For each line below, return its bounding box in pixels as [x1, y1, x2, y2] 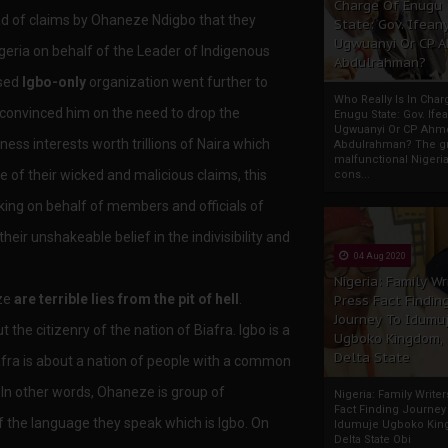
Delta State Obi [334, 433, 411, 446]
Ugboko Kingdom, [334, 330, 443, 347]
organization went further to [86, 73, 268, 90]
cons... [334, 168, 370, 181]
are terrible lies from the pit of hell [14, 290, 239, 307]
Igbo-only [22, 73, 86, 90]
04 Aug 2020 [352, 251, 406, 261]
